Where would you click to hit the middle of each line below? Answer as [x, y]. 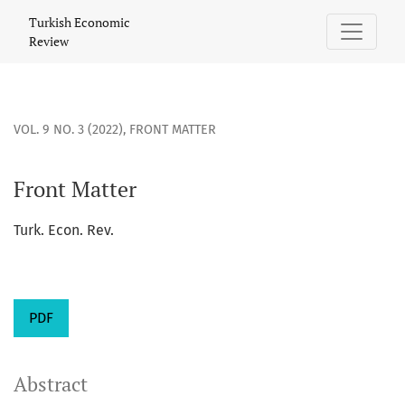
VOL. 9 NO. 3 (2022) [68, 130]
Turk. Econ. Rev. [64, 231]
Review [49, 41]
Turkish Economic [80, 22]
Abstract [51, 385]
